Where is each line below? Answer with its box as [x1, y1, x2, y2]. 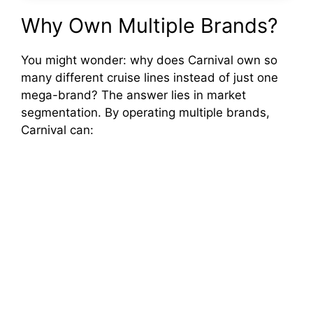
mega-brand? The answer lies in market [21, 87, 246, 102]
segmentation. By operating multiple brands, [21, 105, 270, 119]
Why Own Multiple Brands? [21, 13, 278, 38]
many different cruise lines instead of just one [21, 70, 278, 85]
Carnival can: [21, 122, 94, 137]
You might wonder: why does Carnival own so [21, 52, 277, 67]
